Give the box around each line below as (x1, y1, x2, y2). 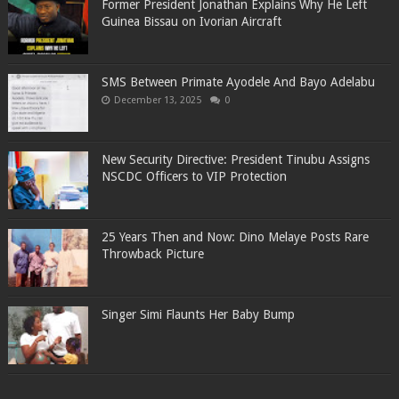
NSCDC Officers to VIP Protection (101, 169, 287, 184)
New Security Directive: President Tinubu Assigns (101, 152, 370, 167)
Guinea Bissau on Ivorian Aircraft (101, 14, 281, 29)
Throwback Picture (101, 247, 204, 262)
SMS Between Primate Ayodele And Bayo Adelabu (101, 75, 375, 90)
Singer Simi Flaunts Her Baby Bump (101, 307, 295, 322)
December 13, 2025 (113, 94, 201, 107)
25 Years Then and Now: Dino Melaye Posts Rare (101, 230, 369, 245)
